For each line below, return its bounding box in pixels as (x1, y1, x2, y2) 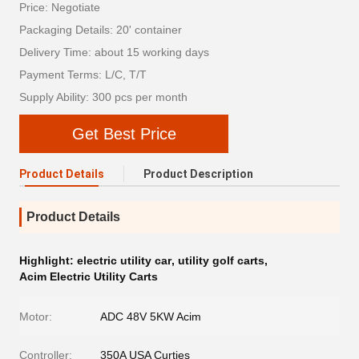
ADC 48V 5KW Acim (100, 310, 201, 323)
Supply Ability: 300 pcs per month (19, 91, 188, 103)
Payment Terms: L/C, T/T (19, 68, 147, 81)
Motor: (19, 310, 52, 323)
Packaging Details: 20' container (19, 23, 182, 36)
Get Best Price (71, 125, 176, 143)
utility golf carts (178, 254, 264, 267)
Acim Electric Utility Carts (19, 270, 158, 283)
